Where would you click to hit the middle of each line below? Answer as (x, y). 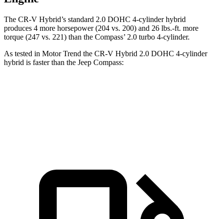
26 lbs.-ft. (166, 28)
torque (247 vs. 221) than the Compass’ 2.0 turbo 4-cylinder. (97, 37)
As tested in (23, 54)
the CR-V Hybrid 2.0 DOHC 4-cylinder (144, 54)
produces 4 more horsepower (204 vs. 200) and (78, 28)
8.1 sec (150, 116)
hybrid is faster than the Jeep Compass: (64, 63)
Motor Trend (62, 54)
